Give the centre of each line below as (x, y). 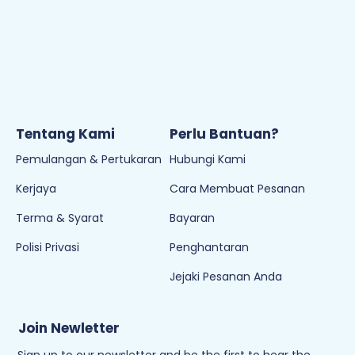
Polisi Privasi (48, 329)
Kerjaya (36, 270)
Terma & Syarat (60, 300)
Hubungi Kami (208, 241)
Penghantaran (209, 329)
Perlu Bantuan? (224, 216)
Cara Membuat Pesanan (237, 270)
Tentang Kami (65, 216)
